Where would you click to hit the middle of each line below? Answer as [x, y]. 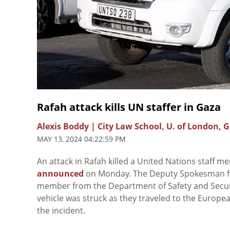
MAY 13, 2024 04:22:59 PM [81, 139]
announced [60, 173]
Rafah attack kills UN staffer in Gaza [129, 107]
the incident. [61, 210]
